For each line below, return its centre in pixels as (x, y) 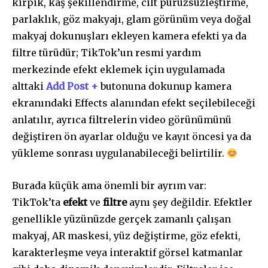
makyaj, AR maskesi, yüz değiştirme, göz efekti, (126, 236)
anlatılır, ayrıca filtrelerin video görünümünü (122, 120)
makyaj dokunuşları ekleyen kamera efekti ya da (129, 36)
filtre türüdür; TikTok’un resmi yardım (106, 53)
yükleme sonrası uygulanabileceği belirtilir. (119, 153)
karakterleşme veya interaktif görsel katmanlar (127, 253)
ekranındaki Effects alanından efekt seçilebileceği (134, 103)
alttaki (29, 86)
